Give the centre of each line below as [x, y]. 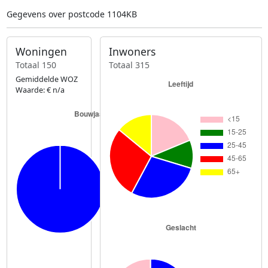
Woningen [41, 52]
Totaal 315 [130, 65]
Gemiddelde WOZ [46, 79]
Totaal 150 [36, 65]
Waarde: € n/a [40, 90]
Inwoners [133, 52]
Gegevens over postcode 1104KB [71, 14]
